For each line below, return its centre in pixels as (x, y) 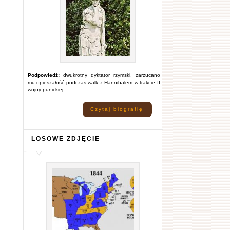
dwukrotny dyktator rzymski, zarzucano (110, 75)
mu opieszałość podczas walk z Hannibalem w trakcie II (94, 82)
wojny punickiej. (46, 90)
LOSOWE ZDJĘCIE (65, 138)
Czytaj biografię (117, 109)
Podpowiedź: (43, 75)
